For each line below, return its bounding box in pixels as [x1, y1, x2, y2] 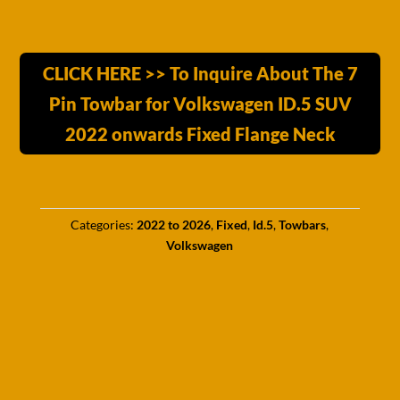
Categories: [71, 216, 137, 232]
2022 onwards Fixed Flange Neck [64, 122, 336, 145]
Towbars [279, 216, 327, 232]
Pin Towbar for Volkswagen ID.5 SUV [48, 92, 352, 114]
